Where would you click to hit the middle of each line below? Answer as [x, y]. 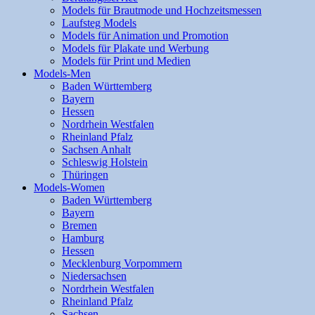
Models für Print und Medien [126, 61]
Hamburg [83, 238]
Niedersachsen [94, 276]
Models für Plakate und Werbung [135, 48]
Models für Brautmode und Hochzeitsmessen [162, 10]
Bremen [79, 225]
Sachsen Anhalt [96, 149]
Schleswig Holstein [105, 162]
